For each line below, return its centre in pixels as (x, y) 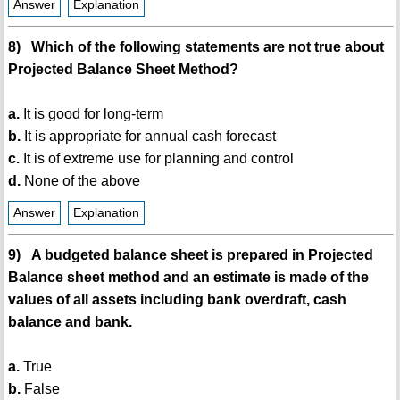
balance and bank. (70, 322)
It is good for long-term (91, 114)
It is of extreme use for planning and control (156, 159)
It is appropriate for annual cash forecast (148, 137)
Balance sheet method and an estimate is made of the (188, 278)
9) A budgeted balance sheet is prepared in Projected (190, 255)
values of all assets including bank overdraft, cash (177, 300)
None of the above (80, 181)
